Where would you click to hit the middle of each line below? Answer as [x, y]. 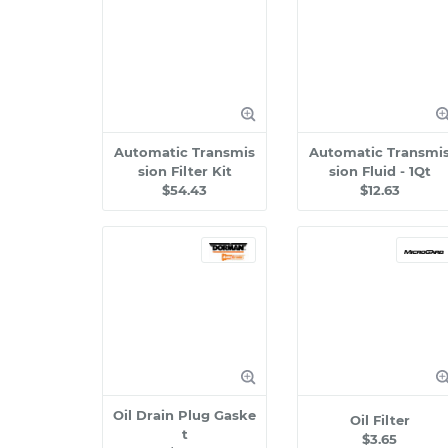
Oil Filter [379, 420]
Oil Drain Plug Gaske [184, 415]
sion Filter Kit [184, 171]
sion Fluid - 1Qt [379, 171]
